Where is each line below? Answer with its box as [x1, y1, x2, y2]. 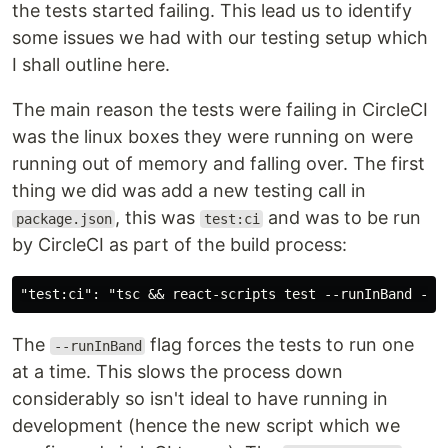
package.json [15, 211, 112, 227]
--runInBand [53, 338, 142, 354]
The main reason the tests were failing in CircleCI [12, 99, 428, 120]
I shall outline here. [12, 54, 170, 75]
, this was [115, 207, 201, 228]
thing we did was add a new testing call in [12, 180, 366, 201]
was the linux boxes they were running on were [12, 126, 413, 147]
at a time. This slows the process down [12, 361, 343, 382]
